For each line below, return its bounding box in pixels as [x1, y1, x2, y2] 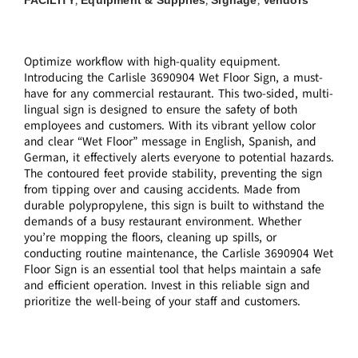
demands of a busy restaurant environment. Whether [23, 213, 301, 230]
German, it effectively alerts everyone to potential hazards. [23, 149, 334, 166]
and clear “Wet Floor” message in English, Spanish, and [23, 133, 316, 150]
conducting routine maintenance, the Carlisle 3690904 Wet [23, 245, 333, 262]
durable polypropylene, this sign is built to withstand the [23, 197, 324, 214]
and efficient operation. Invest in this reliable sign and [23, 277, 310, 294]
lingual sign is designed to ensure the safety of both [23, 101, 297, 118]
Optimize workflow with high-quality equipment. [23, 54, 280, 70]
